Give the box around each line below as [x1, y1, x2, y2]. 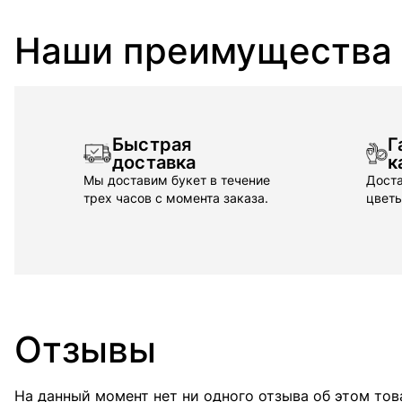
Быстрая [112, 134, 192, 155]
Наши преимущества [14, 29, 392, 73]
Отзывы [14, 328, 156, 371]
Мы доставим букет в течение [83, 172, 270, 188]
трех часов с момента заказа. [83, 190, 268, 205]
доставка [112, 152, 197, 173]
